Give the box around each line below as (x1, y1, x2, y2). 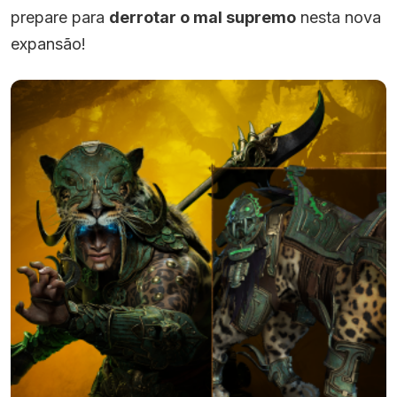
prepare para (11, 8, 109, 27)
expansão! (11, 35, 86, 54)
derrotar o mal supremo (109, 8, 296, 27)
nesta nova (296, 8, 381, 27)
